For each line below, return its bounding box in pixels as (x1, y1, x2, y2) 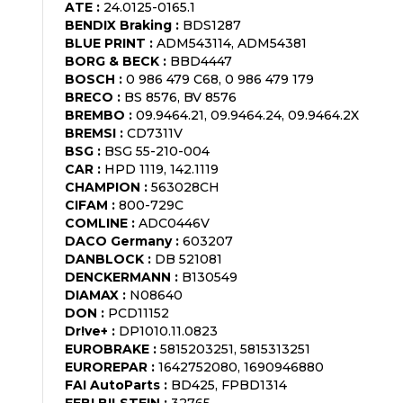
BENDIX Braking (65, 16, 172, 33)
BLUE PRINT (65, 34, 146, 51)
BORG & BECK (65, 52, 159, 69)
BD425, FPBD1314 (171, 376, 287, 393)
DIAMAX (65, 286, 119, 303)
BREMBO (65, 106, 125, 123)
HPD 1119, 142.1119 (104, 160, 219, 177)
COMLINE (65, 214, 128, 231)
